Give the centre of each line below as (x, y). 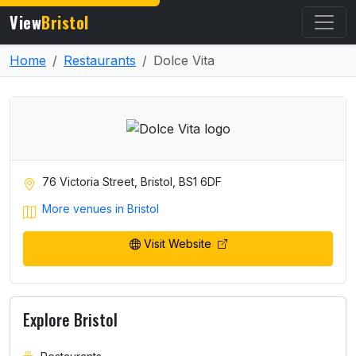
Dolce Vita (184, 60)
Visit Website (179, 243)
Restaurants (100, 60)
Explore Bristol (70, 320)
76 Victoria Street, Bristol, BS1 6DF (132, 182)
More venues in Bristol (101, 209)
